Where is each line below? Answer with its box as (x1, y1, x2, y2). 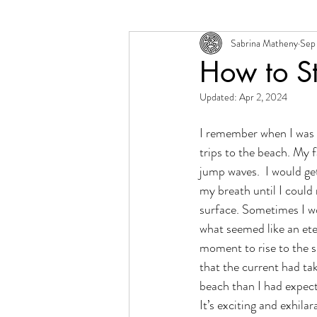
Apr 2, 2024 (239, 90, 287, 104)
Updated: (200, 90, 239, 104)
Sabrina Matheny (231, 35, 298, 50)
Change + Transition (157, 38, 253, 53)
